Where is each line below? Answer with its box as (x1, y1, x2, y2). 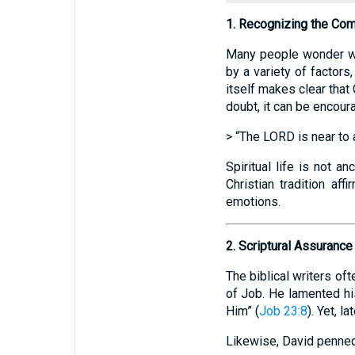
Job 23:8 (258, 303, 307, 319)
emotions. (225, 194, 281, 209)
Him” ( (225, 303, 259, 319)
